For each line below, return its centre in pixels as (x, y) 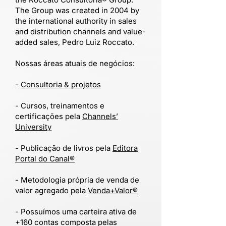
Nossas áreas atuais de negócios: (75, 63)
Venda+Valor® (113, 190)
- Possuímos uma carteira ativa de (76, 212)
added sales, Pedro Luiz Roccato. (75, 42)
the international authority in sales (76, 21)
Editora (125, 148)
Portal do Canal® (45, 159)
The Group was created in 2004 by (77, 10)
